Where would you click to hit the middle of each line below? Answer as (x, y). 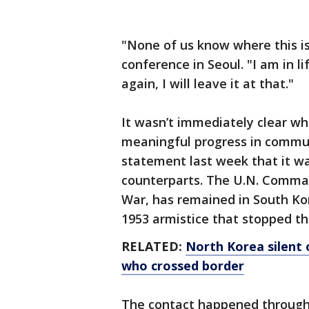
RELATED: (153, 247)
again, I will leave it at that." (208, 84)
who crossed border (183, 266)
